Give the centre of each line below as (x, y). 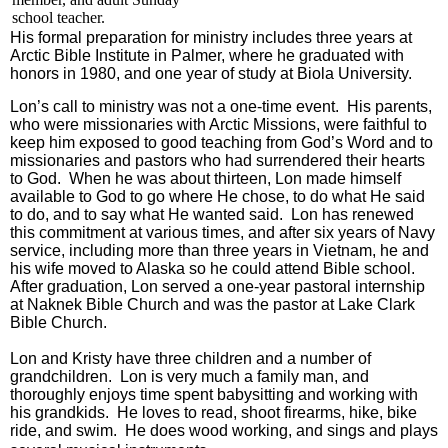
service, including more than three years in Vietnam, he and (219, 250)
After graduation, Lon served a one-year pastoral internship (217, 286)
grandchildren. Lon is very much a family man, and (189, 376)
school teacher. (58, 17)
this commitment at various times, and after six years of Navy (222, 232)
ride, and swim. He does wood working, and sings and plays (224, 430)
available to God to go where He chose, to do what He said (217, 196)
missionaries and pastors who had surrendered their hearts (217, 160)
